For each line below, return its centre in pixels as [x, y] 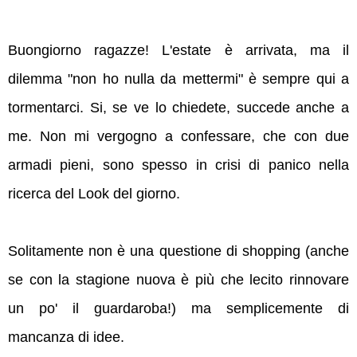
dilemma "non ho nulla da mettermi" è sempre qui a [178, 79]
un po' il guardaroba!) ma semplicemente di [178, 309]
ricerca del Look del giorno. [94, 194]
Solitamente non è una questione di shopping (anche [178, 251]
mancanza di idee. [66, 337]
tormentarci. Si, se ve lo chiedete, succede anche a [178, 108]
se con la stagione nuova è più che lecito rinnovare [178, 280]
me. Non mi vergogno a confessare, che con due [178, 137]
